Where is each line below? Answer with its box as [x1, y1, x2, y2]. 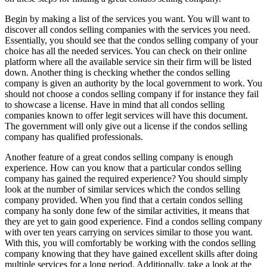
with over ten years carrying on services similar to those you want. [5, 226, 253, 237]
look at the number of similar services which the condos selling [5, 184, 240, 194]
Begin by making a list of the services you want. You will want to [5, 13, 250, 24]
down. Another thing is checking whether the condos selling [5, 67, 230, 77]
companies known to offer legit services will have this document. [5, 110, 248, 120]
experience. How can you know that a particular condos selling [5, 162, 241, 173]
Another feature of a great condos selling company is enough [5, 151, 233, 162]
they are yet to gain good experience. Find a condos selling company [5, 216, 262, 226]
